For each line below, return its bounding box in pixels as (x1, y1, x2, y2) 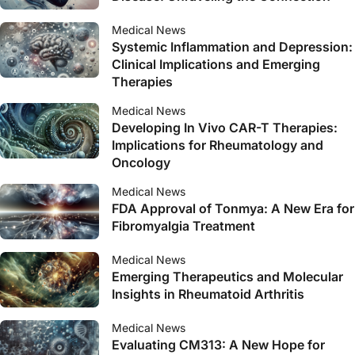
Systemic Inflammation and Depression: (112, 39, 353, 55)
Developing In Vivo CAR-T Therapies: (112, 120, 338, 136)
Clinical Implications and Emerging (112, 56, 320, 72)
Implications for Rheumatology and (112, 137, 323, 153)
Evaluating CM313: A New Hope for (112, 337, 325, 353)
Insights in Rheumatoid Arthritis (112, 286, 304, 302)
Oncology (112, 155, 170, 170)
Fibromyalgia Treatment (112, 218, 255, 234)
